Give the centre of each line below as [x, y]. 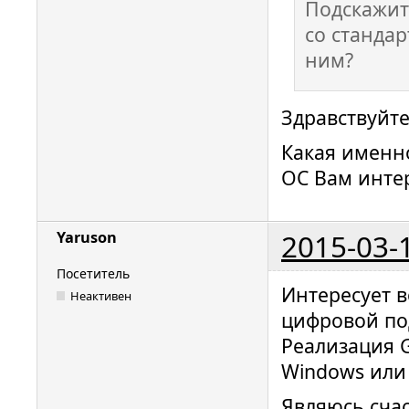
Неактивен [101, 296]
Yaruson [87, 238]
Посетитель [93, 273]
